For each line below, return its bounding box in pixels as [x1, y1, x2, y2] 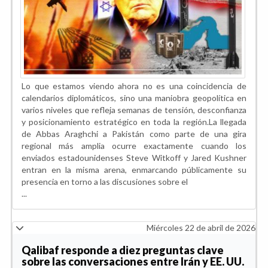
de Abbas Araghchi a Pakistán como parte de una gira [22, 129, 246, 139]
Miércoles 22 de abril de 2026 [147, 223, 255, 233]
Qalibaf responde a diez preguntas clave [22, 243, 224, 257]
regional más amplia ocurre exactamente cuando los [22, 141, 246, 151]
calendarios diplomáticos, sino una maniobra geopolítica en [22, 93, 246, 103]
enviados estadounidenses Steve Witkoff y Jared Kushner [22, 153, 246, 163]
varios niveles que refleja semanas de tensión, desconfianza [22, 105, 246, 115]
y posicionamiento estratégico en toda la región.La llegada [22, 117, 246, 127]
